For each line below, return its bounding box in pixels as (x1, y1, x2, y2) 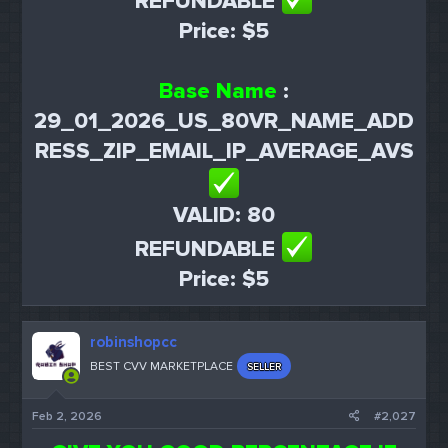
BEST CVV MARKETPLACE (90, 359, 234, 375)
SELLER (247, 360, 282, 374)
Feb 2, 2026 (32, 408, 103, 424)
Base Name (159, 77, 277, 105)
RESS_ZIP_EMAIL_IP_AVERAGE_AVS (34, 137, 414, 165)
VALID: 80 (173, 201, 275, 229)
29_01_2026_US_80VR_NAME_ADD (34, 107, 414, 135)
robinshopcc (90, 333, 178, 352)
